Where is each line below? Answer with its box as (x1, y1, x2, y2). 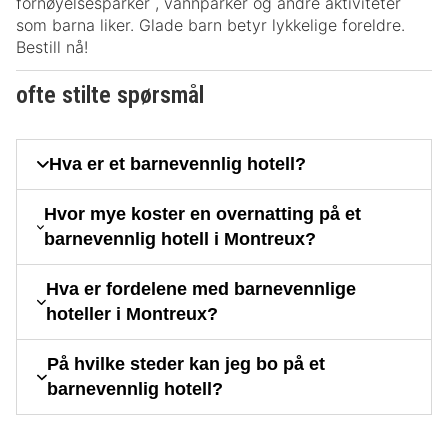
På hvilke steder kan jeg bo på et (46, 354, 325, 375)
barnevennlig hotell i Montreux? (44, 229, 317, 250)
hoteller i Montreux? (46, 304, 219, 325)
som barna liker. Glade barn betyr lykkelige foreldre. (16, 15, 405, 36)
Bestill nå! (16, 37, 88, 58)
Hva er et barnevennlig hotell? (49, 154, 306, 175)
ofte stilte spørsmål (16, 81, 204, 110)
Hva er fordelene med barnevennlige (46, 279, 357, 300)
